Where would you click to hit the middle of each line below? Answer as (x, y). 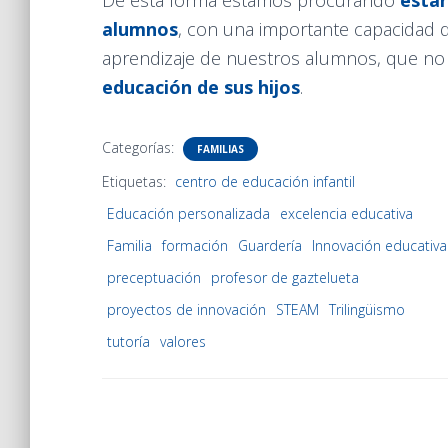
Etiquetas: (136, 181)
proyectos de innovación (186, 309)
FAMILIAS (220, 149)
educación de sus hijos (201, 87)
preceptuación (154, 277)
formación (195, 245)
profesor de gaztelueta (285, 277)
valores (183, 341)
